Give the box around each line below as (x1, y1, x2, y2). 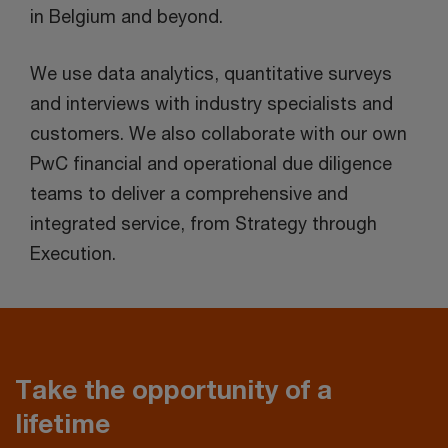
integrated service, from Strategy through (30, 212, 377, 235)
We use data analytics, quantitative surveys (30, 62, 392, 85)
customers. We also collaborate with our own (30, 122, 407, 145)
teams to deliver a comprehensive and (30, 182, 348, 205)
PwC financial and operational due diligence (30, 152, 392, 175)
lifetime (15, 408, 110, 440)
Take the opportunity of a (15, 374, 332, 406)
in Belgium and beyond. (30, 5, 223, 28)
